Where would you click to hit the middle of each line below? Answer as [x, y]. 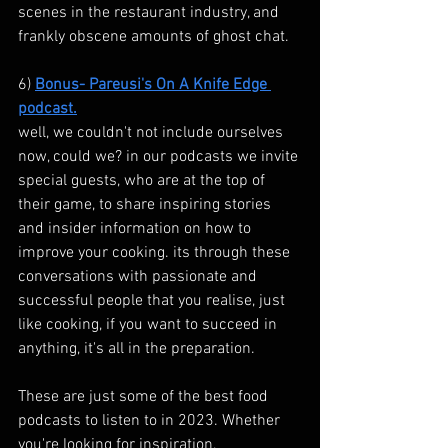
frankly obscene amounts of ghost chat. [153, 37]
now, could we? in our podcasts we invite [160, 157]
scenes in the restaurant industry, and [150, 13]
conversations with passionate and [139, 277]
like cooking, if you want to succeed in [149, 325]
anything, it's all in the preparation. [136, 349]
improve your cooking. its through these [156, 253]
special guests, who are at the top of [143, 181]
